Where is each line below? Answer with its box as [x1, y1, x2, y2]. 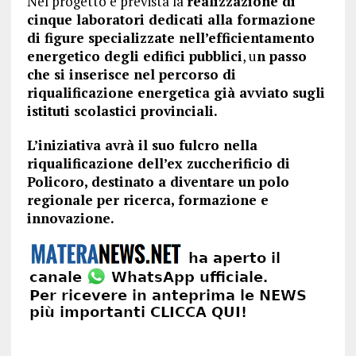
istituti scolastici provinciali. [26, 102, 218, 120]
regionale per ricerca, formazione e [26, 191, 269, 209]
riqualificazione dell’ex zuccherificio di [26, 154, 290, 172]
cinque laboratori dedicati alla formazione [26, 10, 315, 29]
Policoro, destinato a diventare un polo [26, 172, 289, 191]
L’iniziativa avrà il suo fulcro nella [26, 136, 257, 154]
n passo [256, 47, 307, 65]
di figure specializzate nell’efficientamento [26, 29, 315, 47]
